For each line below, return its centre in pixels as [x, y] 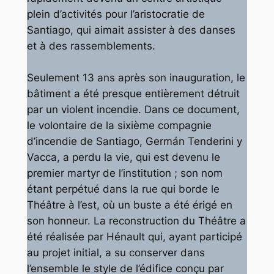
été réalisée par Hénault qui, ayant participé [134, 237]
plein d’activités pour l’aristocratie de [116, 14]
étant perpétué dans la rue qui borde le [123, 189]
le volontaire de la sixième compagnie [119, 126]
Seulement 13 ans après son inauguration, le [136, 78]
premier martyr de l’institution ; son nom [124, 173]
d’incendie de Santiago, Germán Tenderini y [134, 142]
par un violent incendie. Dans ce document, [133, 110]
